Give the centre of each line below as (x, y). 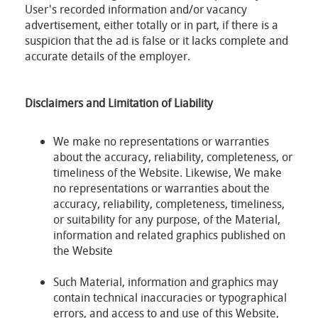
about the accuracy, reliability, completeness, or (173, 157)
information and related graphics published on (169, 235)
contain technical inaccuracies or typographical (170, 297)
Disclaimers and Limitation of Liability (119, 103)
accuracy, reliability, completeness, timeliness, (169, 204)
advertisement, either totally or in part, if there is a (152, 25)
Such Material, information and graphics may (166, 282)
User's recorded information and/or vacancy (136, 9)
